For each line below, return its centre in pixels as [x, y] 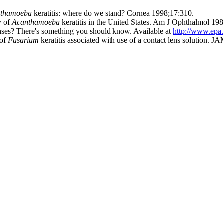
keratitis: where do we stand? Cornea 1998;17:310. [114, 13]
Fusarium [24, 40]
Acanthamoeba [37, 22]
